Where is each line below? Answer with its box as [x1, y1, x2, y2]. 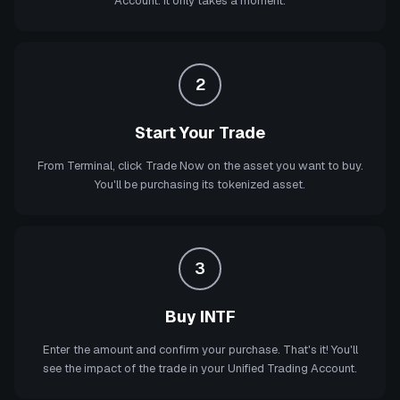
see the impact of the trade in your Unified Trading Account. [43, 361, 357, 376]
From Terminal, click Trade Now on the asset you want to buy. [37, 158, 363, 173]
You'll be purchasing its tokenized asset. [95, 177, 305, 192]
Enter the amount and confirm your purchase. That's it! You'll [42, 342, 358, 357]
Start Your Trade [135, 122, 265, 143]
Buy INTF [164, 306, 236, 327]
